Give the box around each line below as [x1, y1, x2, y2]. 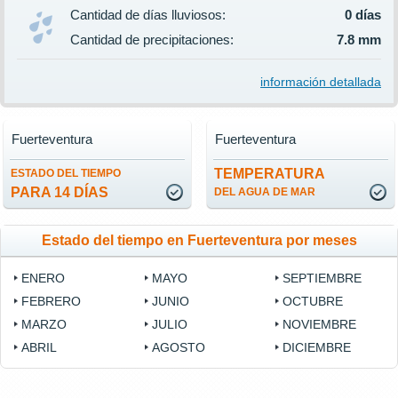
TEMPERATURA [214, 166, 325, 182]
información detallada [260, 75, 381, 90]
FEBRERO [21, 294, 81, 309]
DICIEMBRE [283, 340, 352, 355]
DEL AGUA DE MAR [214, 186, 315, 199]
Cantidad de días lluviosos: [70, 7, 226, 23]
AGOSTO [152, 340, 206, 355]
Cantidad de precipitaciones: [70, 32, 234, 48]
